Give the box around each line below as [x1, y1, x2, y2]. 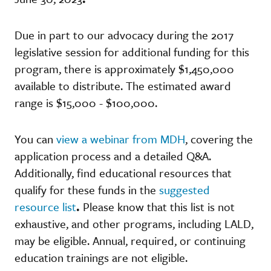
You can [15, 130, 56, 147]
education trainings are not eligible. [15, 249, 188, 266]
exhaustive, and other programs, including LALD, [15, 215, 253, 232]
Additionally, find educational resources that [15, 164, 232, 181]
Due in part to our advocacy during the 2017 [15, 26, 233, 43]
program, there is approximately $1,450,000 [15, 60, 234, 77]
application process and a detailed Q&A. [15, 147, 211, 164]
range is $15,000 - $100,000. [15, 94, 157, 111]
